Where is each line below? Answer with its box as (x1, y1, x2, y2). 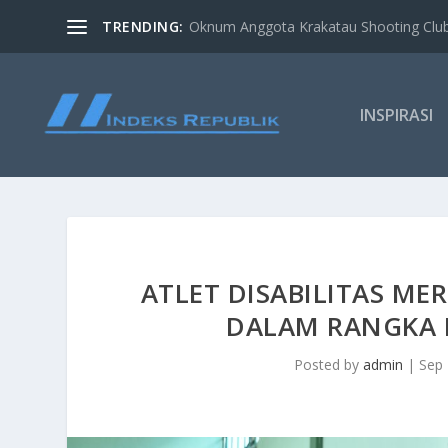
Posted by (294, 355, 364, 374)
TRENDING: (102, 16, 184, 36)
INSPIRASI (360, 104, 433, 126)
